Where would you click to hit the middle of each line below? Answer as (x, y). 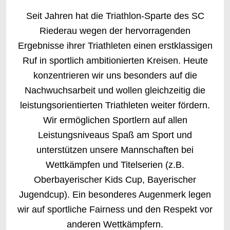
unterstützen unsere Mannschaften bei (115, 150)
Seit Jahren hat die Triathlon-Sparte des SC (115, 16)
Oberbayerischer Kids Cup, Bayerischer (115, 180)
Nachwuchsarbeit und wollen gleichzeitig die (115, 90)
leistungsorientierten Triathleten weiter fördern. (115, 105)
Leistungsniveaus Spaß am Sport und (115, 135)
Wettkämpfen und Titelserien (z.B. (115, 165)
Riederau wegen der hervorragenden (115, 31)
